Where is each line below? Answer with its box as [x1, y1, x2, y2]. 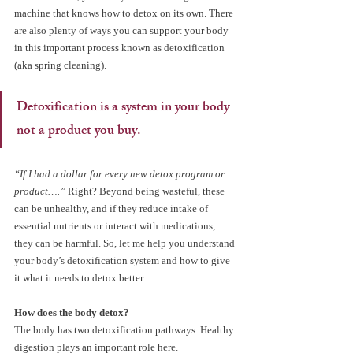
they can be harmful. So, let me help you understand [14, 236, 237, 249]
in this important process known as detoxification [14, 41, 227, 54]
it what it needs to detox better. [14, 271, 145, 284]
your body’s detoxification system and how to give [14, 254, 232, 266]
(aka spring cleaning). [14, 58, 106, 71]
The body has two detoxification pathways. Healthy [14, 323, 236, 336]
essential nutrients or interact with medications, [14, 219, 217, 232]
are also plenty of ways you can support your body [14, 24, 231, 36]
